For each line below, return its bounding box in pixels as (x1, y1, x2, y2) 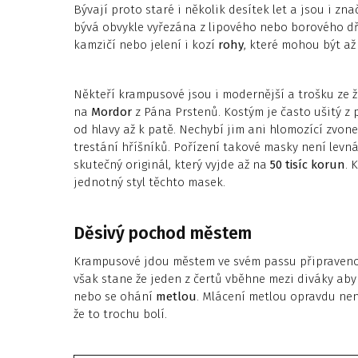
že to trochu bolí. (74, 307, 167, 321)
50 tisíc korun (270, 157, 345, 172)
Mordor (91, 105, 132, 119)
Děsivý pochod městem (74, 223, 252, 244)
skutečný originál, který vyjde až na (74, 157, 270, 172)
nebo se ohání (74, 289, 156, 304)
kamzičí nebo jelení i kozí (74, 38, 218, 52)
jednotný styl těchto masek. (74, 175, 225, 189)
